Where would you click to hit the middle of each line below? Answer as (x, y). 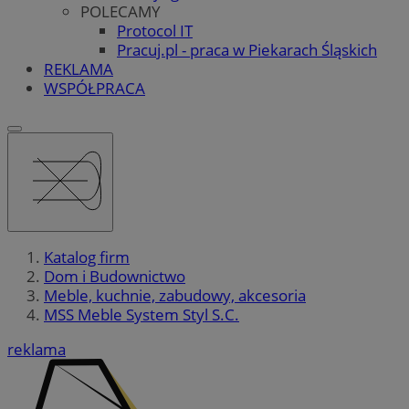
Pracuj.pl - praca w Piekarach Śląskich (247, 49)
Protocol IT (155, 30)
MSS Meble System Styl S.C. (142, 315)
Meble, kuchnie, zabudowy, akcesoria (175, 296)
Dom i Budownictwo (115, 277)
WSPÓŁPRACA (94, 88)
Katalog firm (87, 257)
